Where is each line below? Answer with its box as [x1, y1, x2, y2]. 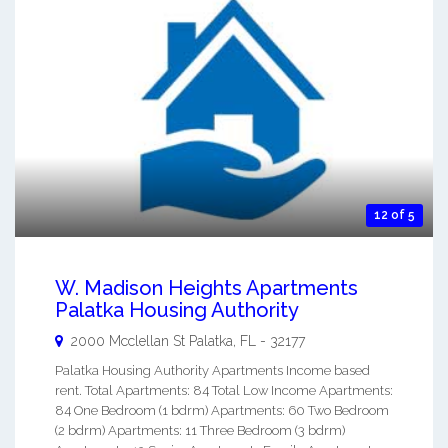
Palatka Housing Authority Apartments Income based [55, 362, 370, 378]
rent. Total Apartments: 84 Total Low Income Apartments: [55, 382, 393, 398]
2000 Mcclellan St [71, 332, 185, 349]
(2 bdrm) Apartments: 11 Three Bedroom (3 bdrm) [55, 422, 345, 438]
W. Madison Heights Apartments [55, 275, 358, 300]
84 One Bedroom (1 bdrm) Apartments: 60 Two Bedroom [55, 402, 389, 418]
